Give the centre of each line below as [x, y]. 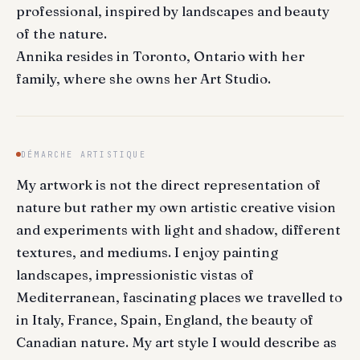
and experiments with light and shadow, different [178, 229]
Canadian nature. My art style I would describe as [176, 342]
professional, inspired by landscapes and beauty [173, 11]
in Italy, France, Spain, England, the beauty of [165, 319]
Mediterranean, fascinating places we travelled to [179, 297]
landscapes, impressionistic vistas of [135, 274]
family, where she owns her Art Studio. [143, 79]
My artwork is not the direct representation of [168, 184]
